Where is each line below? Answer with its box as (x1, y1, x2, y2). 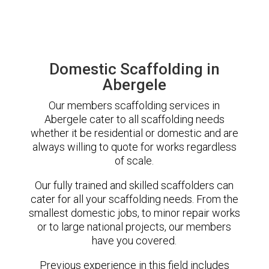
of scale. (115, 154, 154, 167)
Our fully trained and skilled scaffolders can (35, 178, 234, 192)
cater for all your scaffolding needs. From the (30, 192, 238, 205)
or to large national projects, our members (37, 220, 232, 233)
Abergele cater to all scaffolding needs (44, 112, 225, 125)
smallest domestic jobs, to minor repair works (28, 206, 240, 219)
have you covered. (92, 234, 177, 247)
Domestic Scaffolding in (49, 59, 220, 78)
